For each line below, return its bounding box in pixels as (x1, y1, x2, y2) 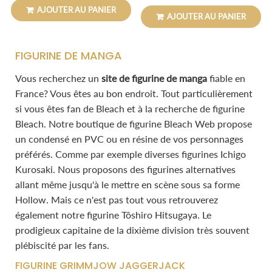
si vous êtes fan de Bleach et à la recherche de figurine (15, 103, 245, 115)
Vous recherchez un (15, 72, 101, 84)
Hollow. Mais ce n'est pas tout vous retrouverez (15, 194, 218, 206)
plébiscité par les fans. (15, 239, 112, 251)
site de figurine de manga (101, 72, 207, 84)
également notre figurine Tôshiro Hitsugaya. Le (15, 209, 211, 221)
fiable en (207, 72, 245, 84)
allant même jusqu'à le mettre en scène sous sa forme (15, 178, 240, 191)
